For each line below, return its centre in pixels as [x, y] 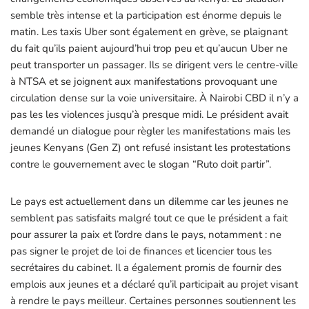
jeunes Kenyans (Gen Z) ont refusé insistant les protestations [150, 148]
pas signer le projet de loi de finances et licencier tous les [141, 251]
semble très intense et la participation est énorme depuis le [146, 15]
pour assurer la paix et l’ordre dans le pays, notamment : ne [146, 235]
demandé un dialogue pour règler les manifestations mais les [150, 131]
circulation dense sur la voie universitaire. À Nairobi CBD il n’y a [154, 98]
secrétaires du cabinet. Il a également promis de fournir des [146, 268]
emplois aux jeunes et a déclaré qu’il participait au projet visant [154, 284]
